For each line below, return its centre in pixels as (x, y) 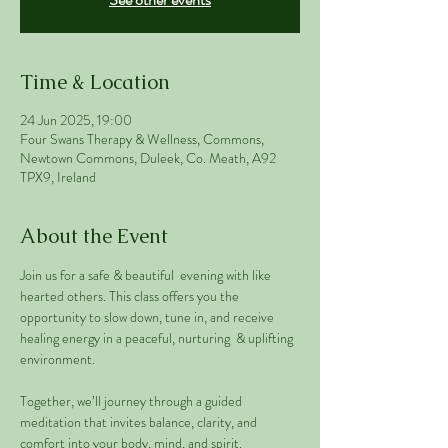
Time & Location (95, 82)
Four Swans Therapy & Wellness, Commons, (142, 139)
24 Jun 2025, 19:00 (76, 120)
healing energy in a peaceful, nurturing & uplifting (158, 338)
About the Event (94, 236)
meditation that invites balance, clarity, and (140, 422)
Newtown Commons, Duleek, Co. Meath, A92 (148, 158)
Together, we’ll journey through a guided (132, 401)
